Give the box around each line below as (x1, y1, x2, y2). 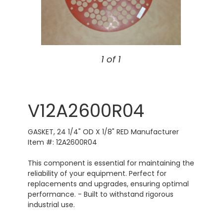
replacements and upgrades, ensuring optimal (27, 179, 189, 189)
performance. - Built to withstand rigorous (27, 189, 173, 200)
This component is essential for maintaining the (27, 158, 194, 168)
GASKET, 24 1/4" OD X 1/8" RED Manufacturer (27, 127, 179, 137)
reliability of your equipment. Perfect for (27, 168, 166, 179)
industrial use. (27, 200, 75, 210)
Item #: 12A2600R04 (27, 137, 97, 148)
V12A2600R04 (27, 98, 144, 124)
